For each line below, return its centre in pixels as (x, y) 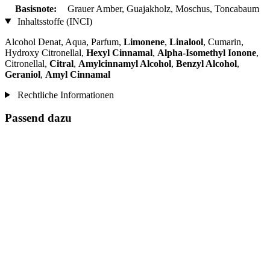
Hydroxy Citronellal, (46, 52)
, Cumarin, (223, 42)
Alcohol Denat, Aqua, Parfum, (64, 42)
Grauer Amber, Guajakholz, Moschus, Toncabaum (163, 8)
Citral (61, 63)
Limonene (144, 42)
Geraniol (23, 74)
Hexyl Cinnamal (119, 52)
